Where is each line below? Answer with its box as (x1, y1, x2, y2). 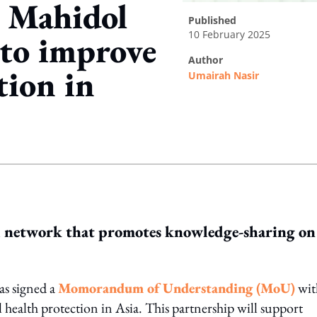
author (195, 53, 223, 67)
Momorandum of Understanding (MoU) (58, 279, 295, 297)
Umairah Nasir (188, 69, 259, 82)
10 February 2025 (188, 28, 270, 41)
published (195, 13, 236, 27)
